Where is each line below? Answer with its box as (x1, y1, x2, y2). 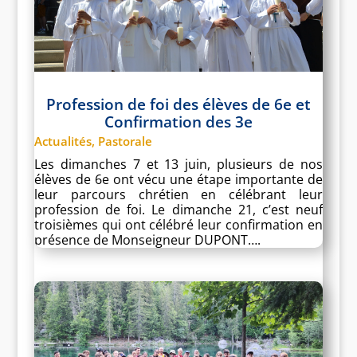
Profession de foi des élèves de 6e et (45, 93, 311, 115)
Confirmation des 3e (104, 111, 253, 132)
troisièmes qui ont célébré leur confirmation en (33, 215, 324, 233)
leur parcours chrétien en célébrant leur (33, 185, 324, 203)
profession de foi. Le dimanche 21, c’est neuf (33, 200, 324, 218)
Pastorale (97, 132, 152, 149)
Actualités (33, 132, 92, 149)
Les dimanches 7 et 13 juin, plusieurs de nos (33, 155, 324, 173)
